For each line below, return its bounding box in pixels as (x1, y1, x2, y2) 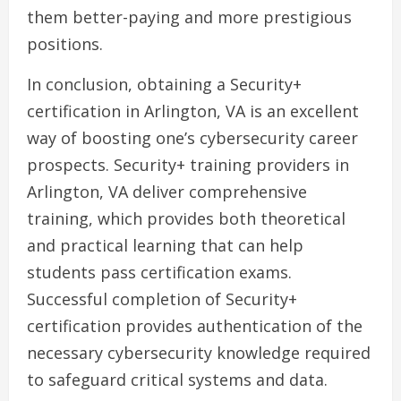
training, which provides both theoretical (27, 208, 346, 230)
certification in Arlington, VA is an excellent (27, 100, 359, 123)
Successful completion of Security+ (27, 288, 297, 311)
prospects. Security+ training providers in (27, 154, 349, 176)
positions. (27, 33, 103, 55)
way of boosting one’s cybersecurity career (27, 127, 358, 149)
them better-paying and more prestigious (27, 6, 352, 29)
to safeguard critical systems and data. (27, 369, 328, 391)
